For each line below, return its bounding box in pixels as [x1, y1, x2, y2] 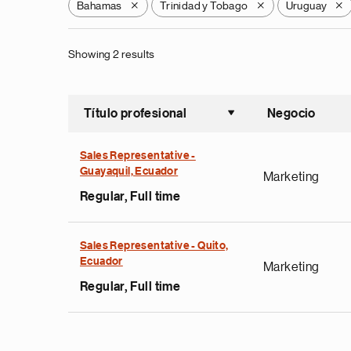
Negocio [267, 107, 316, 120]
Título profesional [84, 107, 187, 120]
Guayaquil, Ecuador [80, 166, 179, 177]
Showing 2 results [68, 49, 155, 60]
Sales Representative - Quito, [80, 241, 229, 251]
